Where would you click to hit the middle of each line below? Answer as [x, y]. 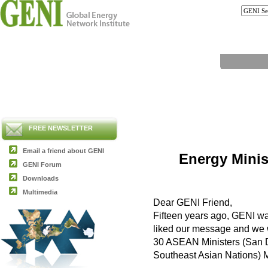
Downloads [41, 178]
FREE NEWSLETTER [61, 128]
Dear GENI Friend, [192, 202]
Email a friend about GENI [63, 151]
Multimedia [40, 192]
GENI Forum [42, 165]
